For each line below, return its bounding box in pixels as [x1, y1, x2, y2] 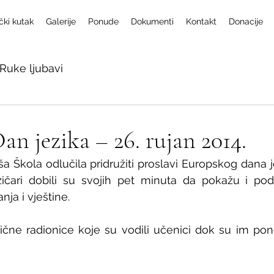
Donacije [229, 17, 263, 26]
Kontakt [186, 17, 217, 26]
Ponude [88, 17, 119, 26]
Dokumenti [131, 17, 174, 26]
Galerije [46, 17, 76, 26]
